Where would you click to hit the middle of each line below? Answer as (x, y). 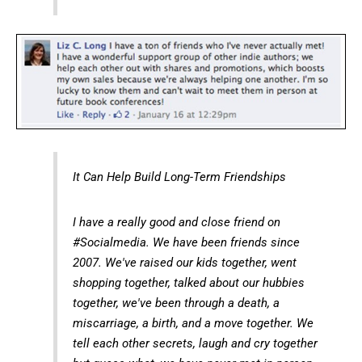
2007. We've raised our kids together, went (184, 262)
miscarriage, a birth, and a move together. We (193, 323)
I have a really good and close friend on (176, 222)
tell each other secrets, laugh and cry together (195, 343)
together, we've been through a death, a (176, 303)
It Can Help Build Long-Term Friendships (179, 177)
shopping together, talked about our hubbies (188, 282)
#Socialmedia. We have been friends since (186, 242)
